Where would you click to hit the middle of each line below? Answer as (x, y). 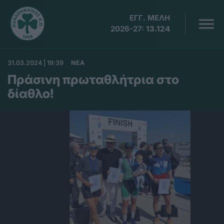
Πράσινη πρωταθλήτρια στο (93, 79)
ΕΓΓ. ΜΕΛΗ (150, 18)
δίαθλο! (30, 93)
